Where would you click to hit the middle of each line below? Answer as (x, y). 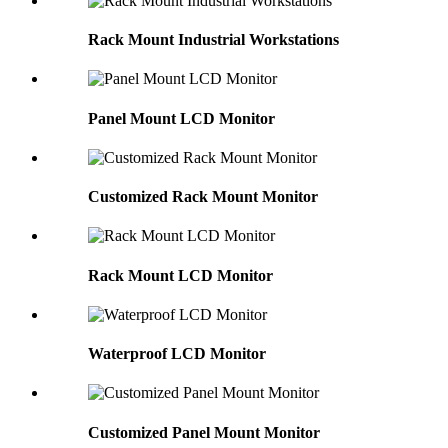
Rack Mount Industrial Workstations (213, 40)
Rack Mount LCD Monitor (180, 275)
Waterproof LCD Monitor (177, 354)
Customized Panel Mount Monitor (204, 432)
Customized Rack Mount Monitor (203, 197)
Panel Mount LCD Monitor (181, 118)
